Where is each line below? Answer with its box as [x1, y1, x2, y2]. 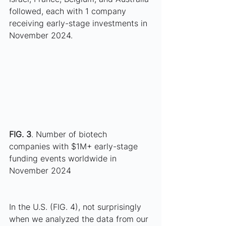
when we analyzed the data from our [9, 214, 151, 224]
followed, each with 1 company [9, 6, 129, 16]
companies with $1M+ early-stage [9, 141, 140, 152]
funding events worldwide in [9, 153, 119, 164]
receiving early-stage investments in [9, 18, 150, 28]
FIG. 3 [9, 129, 31, 140]
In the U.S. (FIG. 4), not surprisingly [9, 202, 144, 212]
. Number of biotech [31, 129, 109, 140]
